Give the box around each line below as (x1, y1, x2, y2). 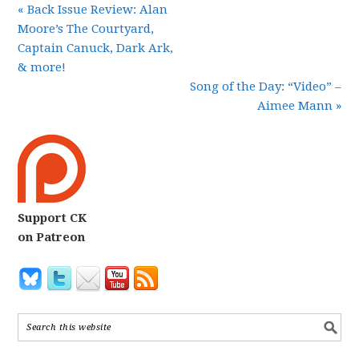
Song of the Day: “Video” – (189, 79, 341, 94)
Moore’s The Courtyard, (18, 22, 155, 36)
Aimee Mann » (256, 99, 341, 113)
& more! (18, 60, 67, 75)
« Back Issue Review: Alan (18, 2, 168, 17)
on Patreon (18, 230, 86, 244)
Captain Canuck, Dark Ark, (18, 41, 174, 55)
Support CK (18, 211, 87, 225)
